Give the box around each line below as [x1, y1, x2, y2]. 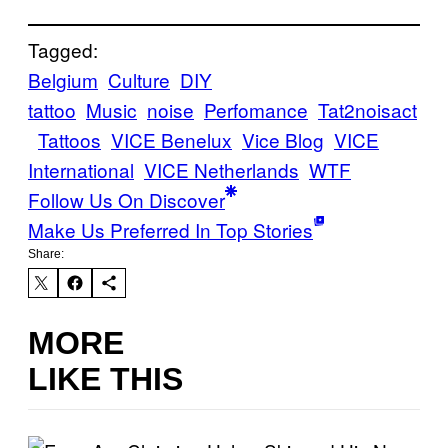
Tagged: [28, 36, 98, 63]
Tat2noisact [318, 96, 417, 123]
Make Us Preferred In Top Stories [28, 216, 313, 243]
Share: [28, 247, 64, 261]
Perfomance [204, 96, 308, 123]
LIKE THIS [28, 360, 183, 397]
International [28, 156, 134, 183]
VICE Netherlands [144, 156, 299, 183]
